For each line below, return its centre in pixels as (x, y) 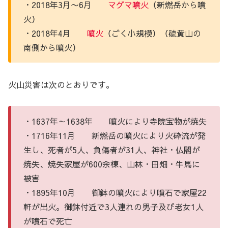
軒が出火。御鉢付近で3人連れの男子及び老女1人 (113, 207)
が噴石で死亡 (48, 221)
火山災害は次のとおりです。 (61, 84)
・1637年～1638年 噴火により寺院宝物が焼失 (115, 121)
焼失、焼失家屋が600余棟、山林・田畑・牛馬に (112, 164)
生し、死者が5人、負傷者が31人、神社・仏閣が (112, 150)
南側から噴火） (52, 47)
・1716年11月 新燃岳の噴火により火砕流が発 (115, 136)
